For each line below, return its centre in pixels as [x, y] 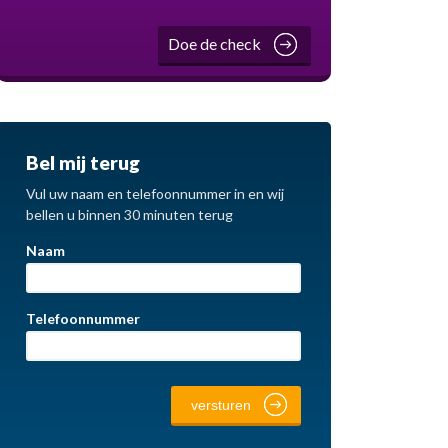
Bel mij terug [83, 162]
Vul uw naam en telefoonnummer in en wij [155, 193]
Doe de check [214, 43]
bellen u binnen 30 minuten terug [129, 214]
